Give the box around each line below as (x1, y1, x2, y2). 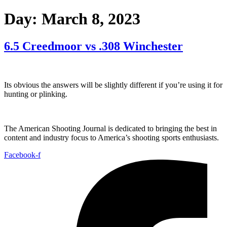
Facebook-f (4, 150, 41, 159)
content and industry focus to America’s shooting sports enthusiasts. (4, 133, 221, 142)
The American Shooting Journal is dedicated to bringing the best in (4, 124, 217, 133)
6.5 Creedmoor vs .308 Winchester (4, 39, 183, 53)
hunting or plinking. (4, 89, 67, 98)
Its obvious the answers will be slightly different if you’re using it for (4, 80, 222, 89)
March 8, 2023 (42, 10, 140, 28)
